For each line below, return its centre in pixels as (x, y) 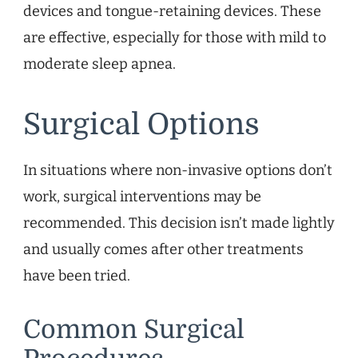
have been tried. (77, 276)
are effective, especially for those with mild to (175, 37)
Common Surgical (134, 330)
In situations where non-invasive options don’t (178, 171)
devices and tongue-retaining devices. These (172, 11)
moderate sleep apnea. (99, 64)
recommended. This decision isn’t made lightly (179, 223)
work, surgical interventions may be (142, 197)
